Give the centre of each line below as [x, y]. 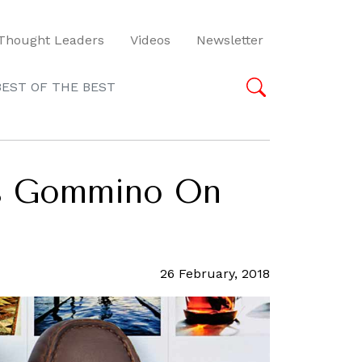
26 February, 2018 [215, 274]
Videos [150, 40]
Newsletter [230, 40]
